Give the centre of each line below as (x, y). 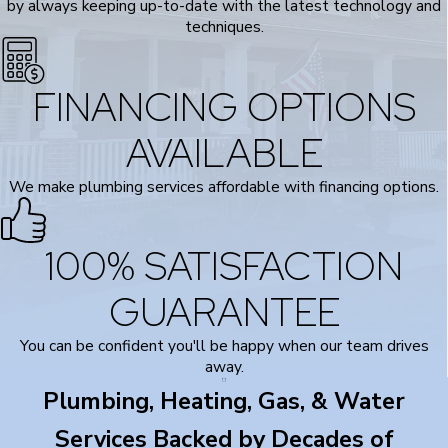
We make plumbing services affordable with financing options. (224, 186)
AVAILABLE (224, 152)
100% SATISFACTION (224, 266)
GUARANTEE (224, 312)
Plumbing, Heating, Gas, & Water (224, 401)
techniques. (224, 26)
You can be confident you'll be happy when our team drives (224, 346)
